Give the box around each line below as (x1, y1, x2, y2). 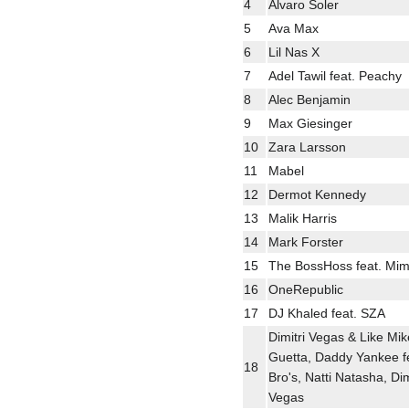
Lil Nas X (268, 44, 320, 59)
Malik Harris (268, 210, 337, 225)
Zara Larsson (268, 139, 346, 154)
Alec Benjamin (268, 91, 351, 107)
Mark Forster (268, 234, 343, 249)
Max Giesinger (268, 115, 352, 131)
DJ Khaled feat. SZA (268, 305, 385, 320)
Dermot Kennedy (268, 186, 366, 202)
